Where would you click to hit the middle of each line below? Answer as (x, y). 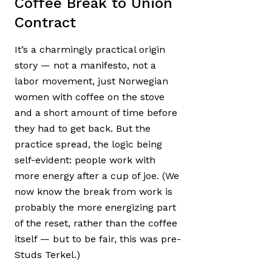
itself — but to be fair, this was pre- (98, 239)
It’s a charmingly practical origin (90, 49)
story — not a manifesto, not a (85, 65)
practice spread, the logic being (88, 144)
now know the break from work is (93, 191)
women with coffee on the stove (90, 97)
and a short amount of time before (96, 112)
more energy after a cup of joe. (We (97, 175)
